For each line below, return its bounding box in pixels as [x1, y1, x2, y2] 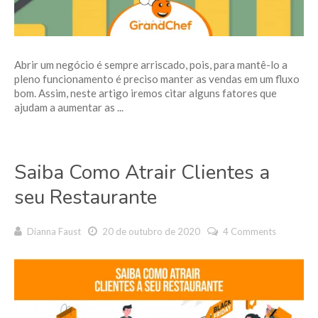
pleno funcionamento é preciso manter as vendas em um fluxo [14, 72, 300, 85]
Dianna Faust [27, 225, 81, 237]
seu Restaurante [14, 183, 157, 211]
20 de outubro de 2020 [100, 225, 200, 237]
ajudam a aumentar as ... [14, 100, 124, 114]
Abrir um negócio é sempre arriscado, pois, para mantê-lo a [14, 57, 287, 71]
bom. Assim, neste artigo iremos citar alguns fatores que [14, 86, 277, 99]
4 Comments [223, 225, 276, 237]
